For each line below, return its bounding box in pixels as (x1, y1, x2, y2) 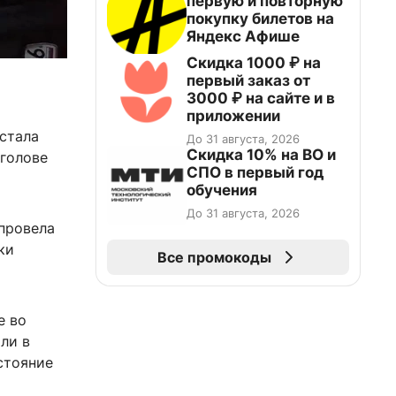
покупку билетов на (187, 10, 334, 27)
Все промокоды (156, 248, 271, 266)
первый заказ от (187, 72, 310, 89)
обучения (187, 181, 257, 199)
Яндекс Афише (187, 27, 300, 45)
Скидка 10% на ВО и (187, 146, 336, 164)
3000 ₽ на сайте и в (187, 89, 335, 107)
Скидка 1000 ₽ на (187, 54, 321, 72)
